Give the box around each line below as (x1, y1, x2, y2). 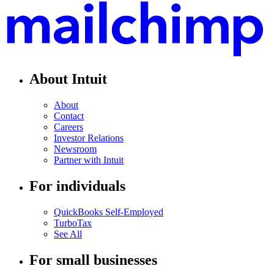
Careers (54, 122, 83, 133)
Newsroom (54, 144, 97, 155)
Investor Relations (54, 133, 124, 144)
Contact (54, 111, 84, 122)
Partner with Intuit (54, 155, 124, 166)
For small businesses (29, 251, 157, 268)
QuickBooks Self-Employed (54, 207, 163, 218)
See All (54, 229, 82, 240)
